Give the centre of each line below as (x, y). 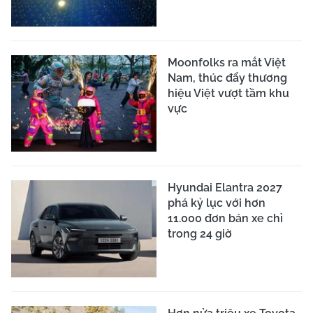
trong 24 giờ (200, 234)
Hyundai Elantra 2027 (225, 188)
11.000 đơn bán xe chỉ (225, 219)
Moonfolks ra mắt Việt (227, 62)
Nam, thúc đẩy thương (227, 78)
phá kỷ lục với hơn (217, 203)
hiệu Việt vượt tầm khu (228, 93)
